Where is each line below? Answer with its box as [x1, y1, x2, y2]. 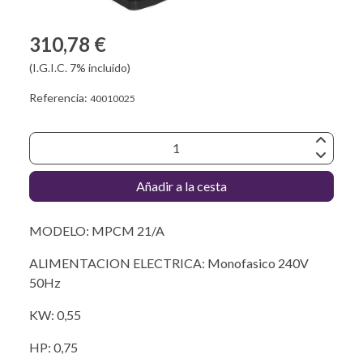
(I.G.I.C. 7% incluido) [29, 60, 130, 75]
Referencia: [29, 90, 90, 105]
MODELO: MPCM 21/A [29, 222, 164, 238]
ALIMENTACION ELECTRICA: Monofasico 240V [29, 254, 309, 271]
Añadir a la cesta [136, 177, 227, 194]
